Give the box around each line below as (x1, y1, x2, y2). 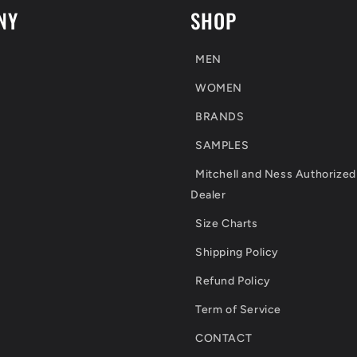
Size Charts (195, 217, 258, 230)
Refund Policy (195, 274, 271, 288)
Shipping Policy (195, 245, 279, 259)
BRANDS (195, 110, 245, 124)
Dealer (190, 188, 226, 202)
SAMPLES (195, 139, 249, 152)
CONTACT (195, 331, 253, 345)
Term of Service (195, 303, 281, 316)
